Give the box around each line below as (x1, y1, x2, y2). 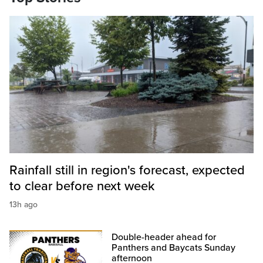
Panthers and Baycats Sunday (112, 242, 236, 254)
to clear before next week (9, 178, 154, 194)
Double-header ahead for (112, 231, 217, 244)
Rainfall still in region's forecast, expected (9, 163, 245, 178)
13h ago (9, 200, 38, 210)
